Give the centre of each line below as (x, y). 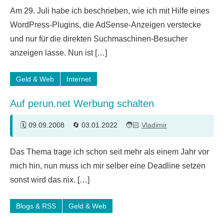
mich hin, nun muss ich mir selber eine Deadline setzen (108, 165)
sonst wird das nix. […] (50, 179)
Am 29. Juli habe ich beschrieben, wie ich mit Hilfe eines (110, 10)
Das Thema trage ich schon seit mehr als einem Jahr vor (109, 151)
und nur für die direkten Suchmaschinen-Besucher (99, 38)
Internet (79, 79)
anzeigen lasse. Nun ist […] (58, 52)
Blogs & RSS (36, 206)
